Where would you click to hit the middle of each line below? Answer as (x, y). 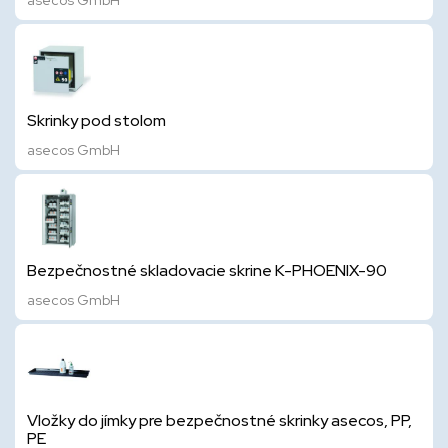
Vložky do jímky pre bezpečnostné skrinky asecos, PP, (219, 420)
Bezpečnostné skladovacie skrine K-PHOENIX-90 (207, 270)
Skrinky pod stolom (96, 120)
